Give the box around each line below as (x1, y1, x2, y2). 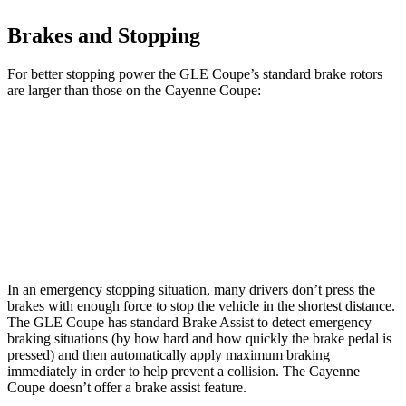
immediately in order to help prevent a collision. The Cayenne (7, 362, 360, 379)
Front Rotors (84, 182, 147, 196)
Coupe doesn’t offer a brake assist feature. (7, 379, 246, 395)
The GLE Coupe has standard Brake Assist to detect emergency (7, 314, 372, 330)
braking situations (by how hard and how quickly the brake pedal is (7, 330, 391, 346)
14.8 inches (166, 182, 223, 196)
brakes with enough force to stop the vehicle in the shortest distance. (7, 297, 395, 314)
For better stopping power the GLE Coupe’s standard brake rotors (7, 65, 382, 82)
